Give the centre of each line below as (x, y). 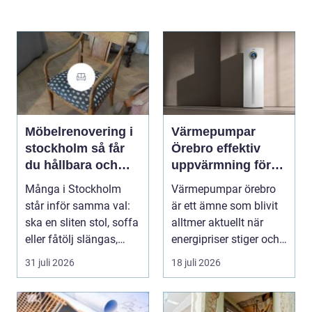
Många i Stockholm (73, 189)
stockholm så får (58, 149)
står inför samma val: (78, 206)
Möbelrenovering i (79, 132)
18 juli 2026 (196, 263)
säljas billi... (54, 256)
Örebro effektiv (194, 149)
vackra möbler (68, 182)
